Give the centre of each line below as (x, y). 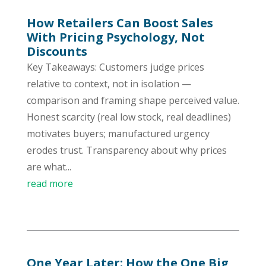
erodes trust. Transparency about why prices (126, 150)
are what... (49, 167)
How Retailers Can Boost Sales (120, 23)
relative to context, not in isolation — (109, 83)
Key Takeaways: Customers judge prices (115, 67)
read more (50, 183)
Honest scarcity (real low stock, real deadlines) (129, 117)
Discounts (57, 51)
